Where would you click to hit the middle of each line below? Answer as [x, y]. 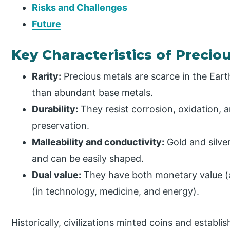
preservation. [61, 125]
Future [47, 24]
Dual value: [57, 175]
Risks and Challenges [80, 7]
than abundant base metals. [93, 92]
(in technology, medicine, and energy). [116, 191]
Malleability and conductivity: [98, 142]
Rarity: [47, 76]
